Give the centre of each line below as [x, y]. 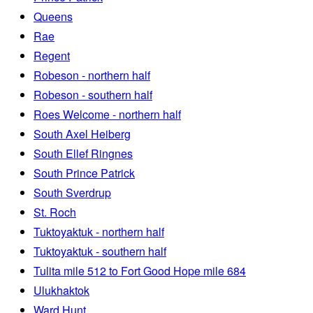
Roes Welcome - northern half [107, 115]
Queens [53, 17]
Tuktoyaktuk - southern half [100, 252]
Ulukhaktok [61, 291]
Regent [52, 56]
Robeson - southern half [93, 95]
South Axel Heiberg [82, 134]
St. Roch [55, 212]
